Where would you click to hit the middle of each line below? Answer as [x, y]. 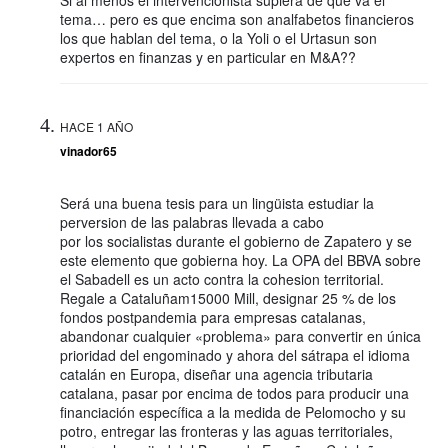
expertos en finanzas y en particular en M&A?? [208, 57]
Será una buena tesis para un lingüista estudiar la [217, 203]
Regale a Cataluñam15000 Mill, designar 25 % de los [228, 298]
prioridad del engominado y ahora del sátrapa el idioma [235, 355]
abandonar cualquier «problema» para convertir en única [240, 336]
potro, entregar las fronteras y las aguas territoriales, [226, 431]
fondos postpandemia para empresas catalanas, [213, 317]
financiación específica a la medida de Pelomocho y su [233, 412]
